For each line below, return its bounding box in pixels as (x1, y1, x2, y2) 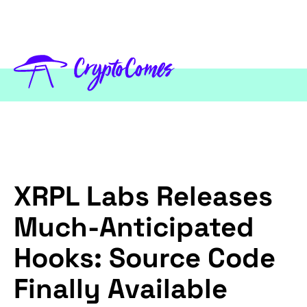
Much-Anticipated (14, 210, 254, 245)
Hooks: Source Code (14, 241, 275, 276)
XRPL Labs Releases (14, 179, 273, 214)
